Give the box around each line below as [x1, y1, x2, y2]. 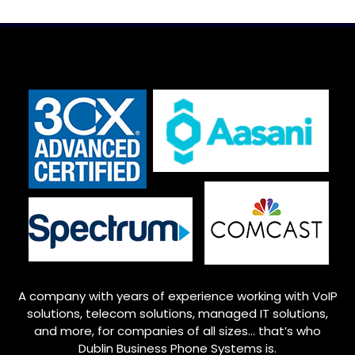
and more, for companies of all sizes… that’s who [34, 322, 321, 339]
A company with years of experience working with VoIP [17, 287, 338, 304]
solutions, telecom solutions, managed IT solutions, [27, 304, 328, 322]
